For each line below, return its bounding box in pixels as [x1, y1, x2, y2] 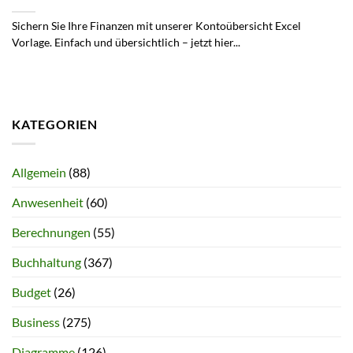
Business [12, 314, 60, 329]
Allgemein [12, 164, 66, 180]
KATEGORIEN [12, 117, 98, 132]
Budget [12, 284, 51, 299]
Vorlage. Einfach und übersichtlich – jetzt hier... [12, 35, 240, 49]
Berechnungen [12, 224, 91, 240]
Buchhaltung [12, 254, 81, 269]
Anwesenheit [12, 194, 84, 210]
